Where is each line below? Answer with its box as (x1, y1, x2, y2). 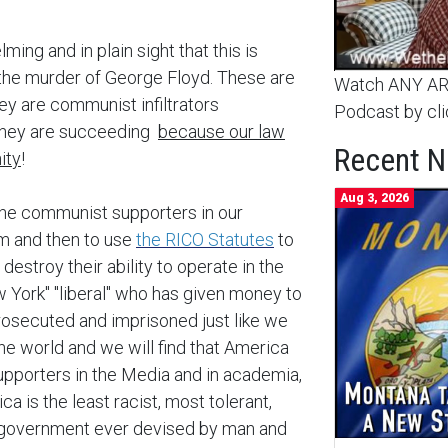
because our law (158, 121, 285, 143)
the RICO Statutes (136, 229, 274, 251)
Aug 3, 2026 (340, 191, 409, 206)
